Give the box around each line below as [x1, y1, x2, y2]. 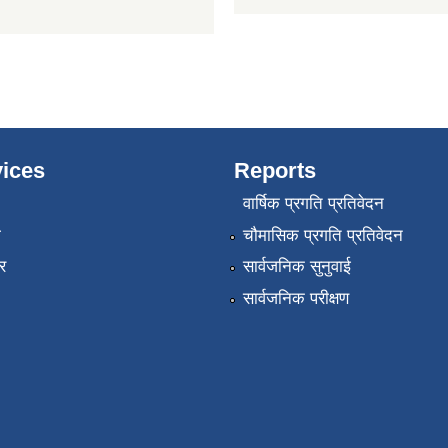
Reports [234, 157, 316, 183]
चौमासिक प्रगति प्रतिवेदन [242, 225, 403, 245]
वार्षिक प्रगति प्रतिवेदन [242, 194, 384, 214]
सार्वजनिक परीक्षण [242, 288, 349, 308]
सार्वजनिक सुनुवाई [242, 257, 351, 277]
